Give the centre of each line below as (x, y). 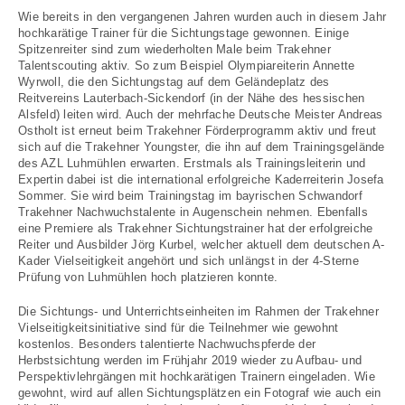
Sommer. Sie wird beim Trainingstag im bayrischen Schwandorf (190, 196)
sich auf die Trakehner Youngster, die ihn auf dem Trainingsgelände (202, 147)
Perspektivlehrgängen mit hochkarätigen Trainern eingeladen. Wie (197, 377)
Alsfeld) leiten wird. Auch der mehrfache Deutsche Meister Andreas (201, 114)
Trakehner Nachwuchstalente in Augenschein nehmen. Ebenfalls (193, 212)
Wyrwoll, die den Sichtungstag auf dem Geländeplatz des (174, 82)
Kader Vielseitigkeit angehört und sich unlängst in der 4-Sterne (188, 261)
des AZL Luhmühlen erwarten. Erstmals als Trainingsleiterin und (192, 163)
